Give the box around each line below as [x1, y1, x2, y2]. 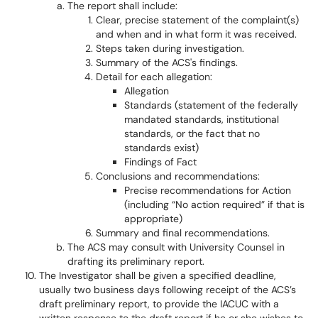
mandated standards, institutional [124, 113, 279, 126]
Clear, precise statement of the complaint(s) [96, 13, 299, 26]
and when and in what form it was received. [96, 28, 297, 40]
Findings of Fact [124, 155, 197, 168]
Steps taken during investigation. [96, 42, 244, 55]
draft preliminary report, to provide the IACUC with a [39, 297, 279, 310]
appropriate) [124, 212, 182, 225]
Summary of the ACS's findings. [96, 56, 238, 69]
